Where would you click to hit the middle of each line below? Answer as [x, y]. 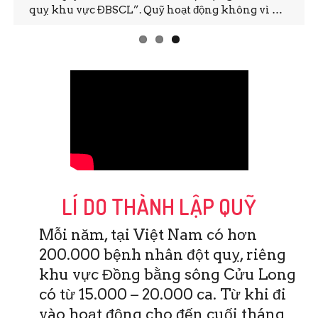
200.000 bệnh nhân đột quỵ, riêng [163, 255]
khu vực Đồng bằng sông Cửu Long [168, 275]
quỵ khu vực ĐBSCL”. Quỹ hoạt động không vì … [151, 10]
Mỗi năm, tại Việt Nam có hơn [148, 235]
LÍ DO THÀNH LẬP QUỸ [159, 207]
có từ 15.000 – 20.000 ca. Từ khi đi [163, 295]
